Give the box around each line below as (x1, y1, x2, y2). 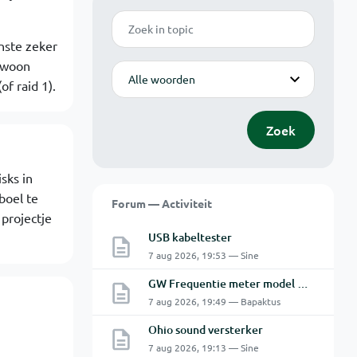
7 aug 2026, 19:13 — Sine (147, 341, 259, 354)
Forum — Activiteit (111, 196, 212, 210)
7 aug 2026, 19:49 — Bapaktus (147, 295, 280, 308)
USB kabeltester (147, 229, 232, 245)
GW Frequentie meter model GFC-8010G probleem (296, 276, 308, 291)
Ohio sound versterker (147, 322, 263, 337)
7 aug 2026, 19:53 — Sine (147, 249, 259, 261)
